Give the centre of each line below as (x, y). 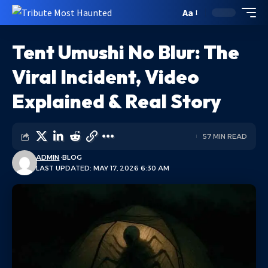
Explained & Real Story (117, 101)
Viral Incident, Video (106, 77)
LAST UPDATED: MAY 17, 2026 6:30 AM (103, 168)
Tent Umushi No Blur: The (126, 52)
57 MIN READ (225, 136)
